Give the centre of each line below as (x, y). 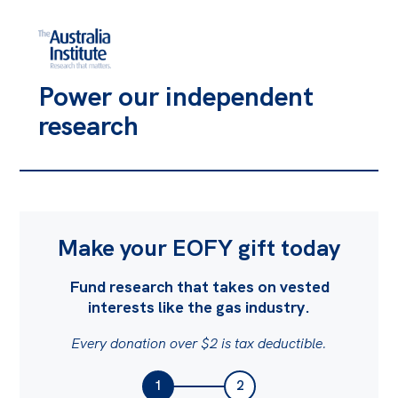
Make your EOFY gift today (199, 247)
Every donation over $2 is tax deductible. (199, 343)
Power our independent (175, 97)
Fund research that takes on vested (199, 286)
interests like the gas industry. (199, 306)
